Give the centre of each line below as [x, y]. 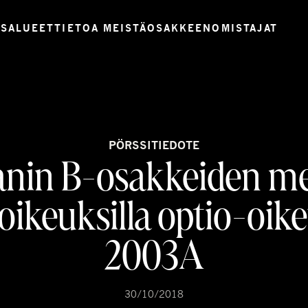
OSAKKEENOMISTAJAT [212, 27]
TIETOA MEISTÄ [101, 27]
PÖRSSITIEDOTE [154, 145]
